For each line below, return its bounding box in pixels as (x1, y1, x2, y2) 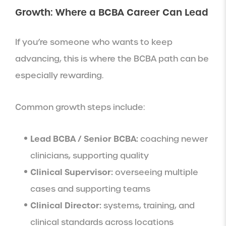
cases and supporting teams (30, 183, 150, 194)
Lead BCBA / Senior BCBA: (30, 133, 138, 144)
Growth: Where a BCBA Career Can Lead (15, 6, 208, 19)
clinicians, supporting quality (30, 150, 149, 161)
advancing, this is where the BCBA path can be (15, 53, 209, 64)
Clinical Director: (30, 199, 101, 211)
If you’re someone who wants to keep (15, 36, 173, 47)
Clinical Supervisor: (30, 166, 113, 178)
